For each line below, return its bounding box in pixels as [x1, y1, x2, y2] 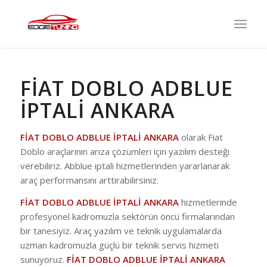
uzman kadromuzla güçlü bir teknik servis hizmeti [20, 238, 219, 251]
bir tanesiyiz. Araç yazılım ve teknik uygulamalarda [20, 224, 222, 237]
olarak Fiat [178, 131, 223, 143]
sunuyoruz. [20, 253, 67, 265]
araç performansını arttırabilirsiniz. [20, 174, 159, 186]
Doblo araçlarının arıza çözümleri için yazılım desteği [20, 145, 229, 157]
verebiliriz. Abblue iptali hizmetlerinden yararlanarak [20, 160, 229, 172]
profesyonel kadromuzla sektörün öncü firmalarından [20, 210, 235, 222]
